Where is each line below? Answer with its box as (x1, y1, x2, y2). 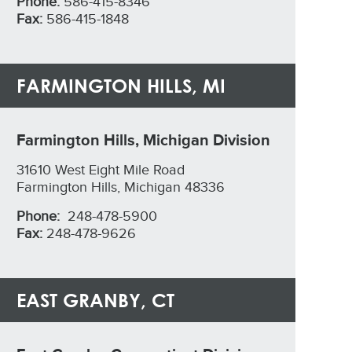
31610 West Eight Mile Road (16, 162, 185, 178)
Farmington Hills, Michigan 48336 (16, 179, 225, 196)
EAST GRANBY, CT (16, 288, 174, 311)
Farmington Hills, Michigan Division (16, 131, 270, 150)
